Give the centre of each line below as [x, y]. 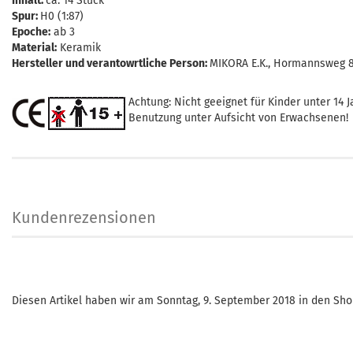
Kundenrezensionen [84, 217]
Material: [34, 48]
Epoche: [31, 32]
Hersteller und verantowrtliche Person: [111, 63]
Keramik [79, 48]
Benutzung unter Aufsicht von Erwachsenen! [237, 118]
